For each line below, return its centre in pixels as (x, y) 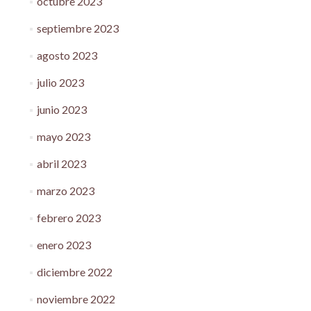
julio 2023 (60, 82)
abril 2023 (61, 163)
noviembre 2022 (76, 299)
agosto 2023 (67, 55)
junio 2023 (61, 109)
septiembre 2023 (77, 28)
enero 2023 (64, 244)
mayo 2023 (63, 136)
